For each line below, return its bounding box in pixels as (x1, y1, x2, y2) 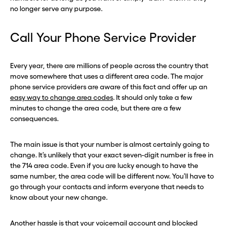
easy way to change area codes (10, 93, 113, 101)
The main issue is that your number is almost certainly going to (10, 140, 209, 148)
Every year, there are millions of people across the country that (10, 62, 208, 70)
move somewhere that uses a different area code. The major (10, 72, 203, 80)
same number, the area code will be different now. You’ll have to (10, 172, 214, 180)
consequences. (10, 115, 59, 123)
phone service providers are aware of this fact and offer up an (10, 83, 207, 91)
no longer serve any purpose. (10, 5, 104, 13)
